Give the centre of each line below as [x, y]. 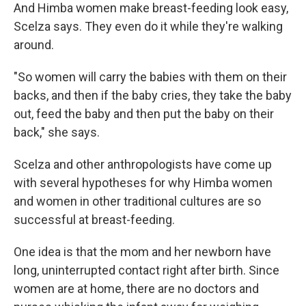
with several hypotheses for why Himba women [143, 183]
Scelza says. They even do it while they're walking [148, 27]
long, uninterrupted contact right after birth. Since [147, 270]
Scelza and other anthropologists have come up [143, 165]
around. [34, 45]
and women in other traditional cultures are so [137, 201]
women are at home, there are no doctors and [136, 289]
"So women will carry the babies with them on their [150, 77]
